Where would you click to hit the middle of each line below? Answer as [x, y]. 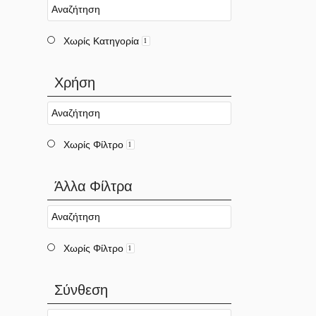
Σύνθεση [81, 290]
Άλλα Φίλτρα [94, 186]
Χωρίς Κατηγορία [102, 41]
